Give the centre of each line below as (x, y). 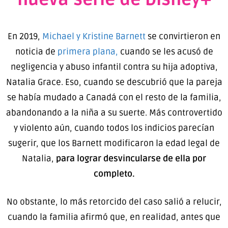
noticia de (36, 51)
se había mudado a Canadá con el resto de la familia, (114, 97)
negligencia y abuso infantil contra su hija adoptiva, (114, 67)
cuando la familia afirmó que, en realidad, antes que (114, 217)
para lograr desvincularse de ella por (130, 158)
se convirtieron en (183, 36)
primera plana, (88, 51)
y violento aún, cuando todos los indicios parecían (114, 128)
